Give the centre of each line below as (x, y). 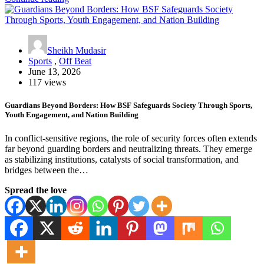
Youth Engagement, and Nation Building (72, 115)
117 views (47, 82)
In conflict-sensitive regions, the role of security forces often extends (131, 138)
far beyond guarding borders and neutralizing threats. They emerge (128, 148)
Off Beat (75, 61)
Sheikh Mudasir (77, 51)
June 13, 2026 (55, 72)
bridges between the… (47, 170)
